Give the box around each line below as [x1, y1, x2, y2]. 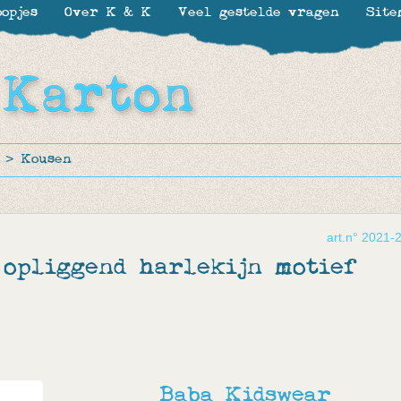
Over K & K [64, 4, 151, 22]
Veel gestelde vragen [178, 4, 339, 22]
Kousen [21, 150, 72, 169]
